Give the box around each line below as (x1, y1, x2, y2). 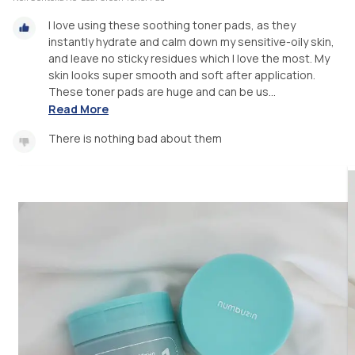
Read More (48, 101, 109, 117)
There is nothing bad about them (48, 131, 222, 147)
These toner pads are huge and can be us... (48, 83, 276, 99)
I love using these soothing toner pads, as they (48, 17, 296, 32)
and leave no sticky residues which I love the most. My (48, 50, 330, 66)
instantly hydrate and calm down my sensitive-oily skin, (48, 33, 334, 49)
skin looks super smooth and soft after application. (48, 67, 315, 82)
